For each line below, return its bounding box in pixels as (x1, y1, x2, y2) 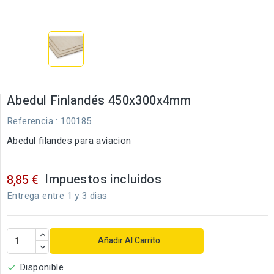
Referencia (7, 114, 53, 128)
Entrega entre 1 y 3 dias (7, 189, 108, 202)
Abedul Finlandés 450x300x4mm (7, 92, 191, 109)
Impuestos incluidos (45, 171, 162, 188)
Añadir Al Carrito (97, 234, 160, 247)
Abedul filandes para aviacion (7, 134, 131, 147)
